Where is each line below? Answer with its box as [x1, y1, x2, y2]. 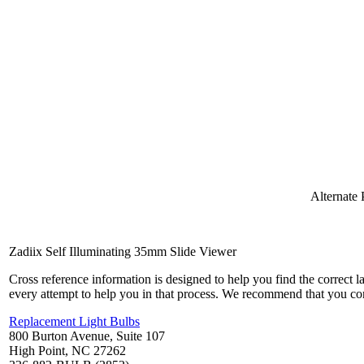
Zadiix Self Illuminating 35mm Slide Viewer [9, 245, 236, 259]
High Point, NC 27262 [9, 344, 126, 358]
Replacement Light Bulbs [9, 314, 140, 329]
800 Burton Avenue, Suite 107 [9, 329, 165, 344]
